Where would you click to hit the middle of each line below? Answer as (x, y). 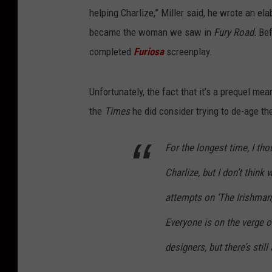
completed (111, 52)
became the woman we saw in (151, 32)
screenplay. (189, 52)
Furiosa (149, 52)
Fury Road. (236, 32)
